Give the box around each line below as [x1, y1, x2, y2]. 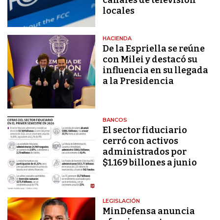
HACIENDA [103, 35, 132, 42]
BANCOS [103, 116, 128, 123]
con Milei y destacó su [103, 54, 198, 65]
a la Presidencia [103, 76, 174, 87]
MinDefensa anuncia [103, 205, 195, 217]
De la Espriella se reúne [103, 43, 205, 55]
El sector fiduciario [103, 124, 188, 136]
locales [103, 5, 135, 16]
